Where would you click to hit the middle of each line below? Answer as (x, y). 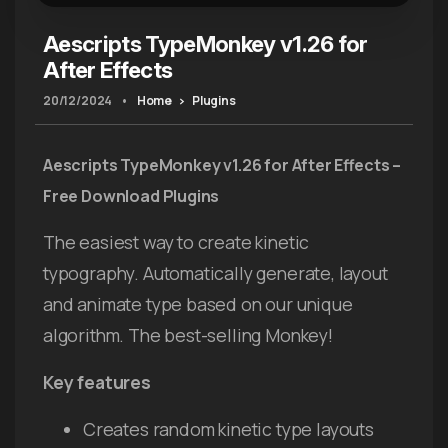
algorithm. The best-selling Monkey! (188, 334)
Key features (97, 381)
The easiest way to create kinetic (176, 241)
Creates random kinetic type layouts (228, 428)
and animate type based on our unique (198, 303)
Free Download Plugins (131, 195)
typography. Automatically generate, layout (215, 272)
